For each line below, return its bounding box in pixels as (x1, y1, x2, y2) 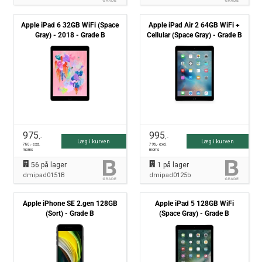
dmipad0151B (22, 171, 65, 179)
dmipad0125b (149, 171, 191, 179)
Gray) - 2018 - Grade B (35, 31, 105, 39)
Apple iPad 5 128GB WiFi (154, 199, 234, 208)
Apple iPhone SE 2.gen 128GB (22, 199, 118, 208)
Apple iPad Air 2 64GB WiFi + (149, 21, 240, 29)
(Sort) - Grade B (46, 209, 94, 218)
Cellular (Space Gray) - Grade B (146, 31, 242, 39)
